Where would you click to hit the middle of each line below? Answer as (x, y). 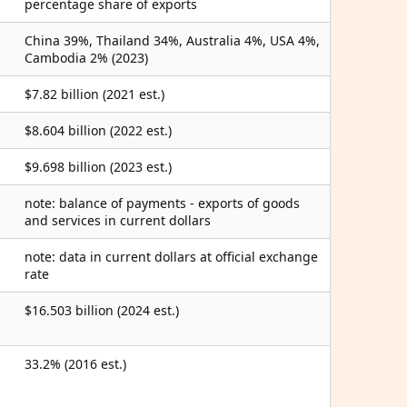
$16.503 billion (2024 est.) (102, 310)
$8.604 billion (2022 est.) (98, 130)
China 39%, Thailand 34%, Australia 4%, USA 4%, (172, 40)
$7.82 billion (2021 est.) (94, 94)
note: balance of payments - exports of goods (162, 203)
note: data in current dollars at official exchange (171, 257)
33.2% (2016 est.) (75, 364)
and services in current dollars (118, 220)
